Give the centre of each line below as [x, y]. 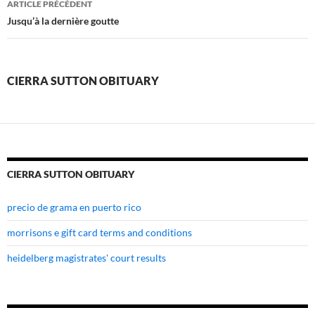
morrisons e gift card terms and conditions [99, 233]
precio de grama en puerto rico [74, 207]
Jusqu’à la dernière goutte [63, 21]
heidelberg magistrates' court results [86, 258]
